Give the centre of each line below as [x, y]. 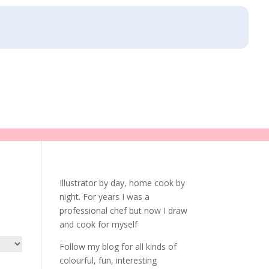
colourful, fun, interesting [108, 260]
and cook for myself [98, 224]
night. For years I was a [104, 196]
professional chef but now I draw [123, 210]
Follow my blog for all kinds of [118, 246]
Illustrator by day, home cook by [122, 183]
